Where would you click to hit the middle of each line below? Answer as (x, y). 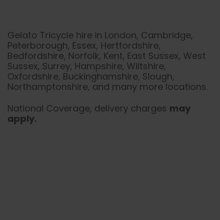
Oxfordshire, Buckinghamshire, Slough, (91, 77)
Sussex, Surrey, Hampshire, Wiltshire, (87, 66)
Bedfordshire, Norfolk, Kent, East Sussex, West (107, 56)
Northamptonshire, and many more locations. (108, 87)
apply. (22, 118)
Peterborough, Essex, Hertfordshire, (84, 46)
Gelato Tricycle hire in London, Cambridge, (100, 35)
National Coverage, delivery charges (88, 108)
